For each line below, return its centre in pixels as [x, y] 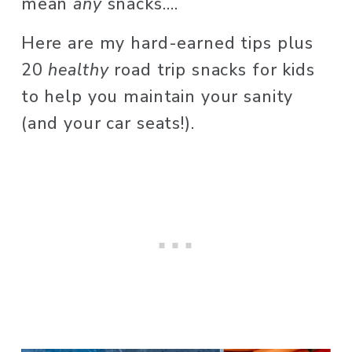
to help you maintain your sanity [157, 97]
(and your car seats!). [110, 124]
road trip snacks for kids [212, 70]
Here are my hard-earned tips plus [167, 44]
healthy [79, 70]
